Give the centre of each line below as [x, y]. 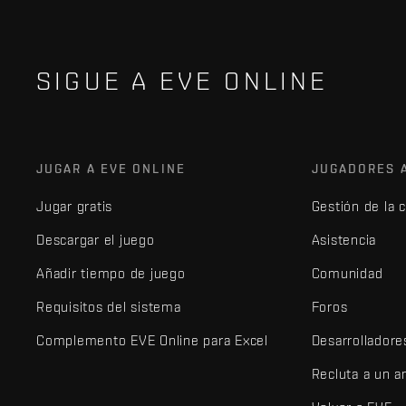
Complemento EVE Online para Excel [152, 340]
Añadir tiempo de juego [111, 273]
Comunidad [347, 273]
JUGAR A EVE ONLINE [111, 169]
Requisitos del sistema [109, 307]
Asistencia [344, 240]
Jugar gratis [74, 206]
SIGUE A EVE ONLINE [183, 81]
